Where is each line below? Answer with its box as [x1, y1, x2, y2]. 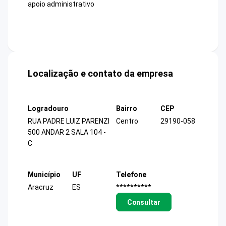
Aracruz [28, 183, 53, 191]
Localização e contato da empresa [28, 68, 173, 79]
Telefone [116, 170, 146, 179]
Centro [116, 117, 138, 126]
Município [28, 170, 61, 179]
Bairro [116, 104, 137, 113]
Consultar [127, 198, 160, 206]
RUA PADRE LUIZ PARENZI [28, 117, 109, 126]
